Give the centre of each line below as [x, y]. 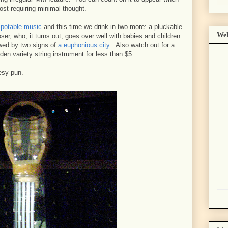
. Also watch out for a [142, 45]
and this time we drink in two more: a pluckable [112, 27]
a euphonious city [84, 45]
